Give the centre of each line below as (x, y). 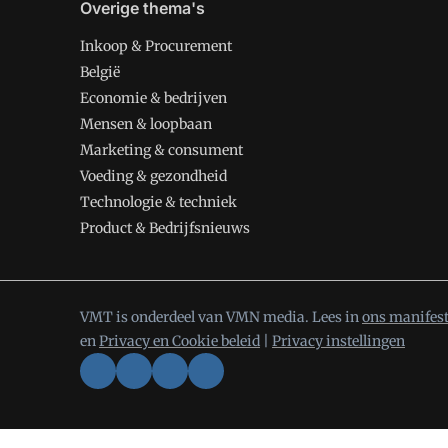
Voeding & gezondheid (153, 176)
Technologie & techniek (158, 202)
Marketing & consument (161, 150)
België (100, 72)
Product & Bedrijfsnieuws (165, 228)
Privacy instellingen (338, 341)
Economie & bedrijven (153, 98)
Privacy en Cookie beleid (179, 341)
